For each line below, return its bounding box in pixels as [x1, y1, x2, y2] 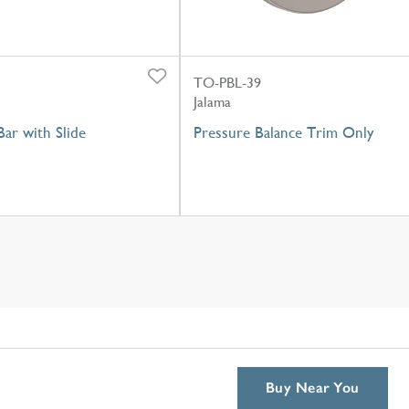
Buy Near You [266, 379, 360, 396]
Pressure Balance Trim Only [194, 122, 373, 142]
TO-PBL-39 [194, 73, 261, 91]
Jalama [194, 92, 231, 110]
